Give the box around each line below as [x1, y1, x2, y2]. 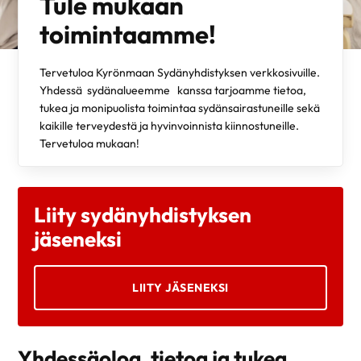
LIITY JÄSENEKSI [132, 280, 229, 296]
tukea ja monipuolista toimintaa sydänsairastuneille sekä [39, 101, 320, 116]
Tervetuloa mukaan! [39, 136, 139, 151]
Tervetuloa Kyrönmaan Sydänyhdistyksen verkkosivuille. [39, 65, 320, 81]
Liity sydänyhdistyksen [34, 201, 252, 229]
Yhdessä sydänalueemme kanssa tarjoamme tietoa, [39, 83, 306, 98]
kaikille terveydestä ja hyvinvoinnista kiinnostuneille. [39, 118, 299, 134]
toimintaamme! [39, 19, 216, 50]
